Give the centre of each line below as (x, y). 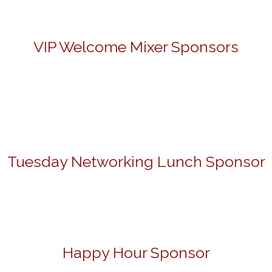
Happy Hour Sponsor (136, 253)
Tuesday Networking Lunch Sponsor (136, 161)
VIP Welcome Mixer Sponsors (136, 47)
